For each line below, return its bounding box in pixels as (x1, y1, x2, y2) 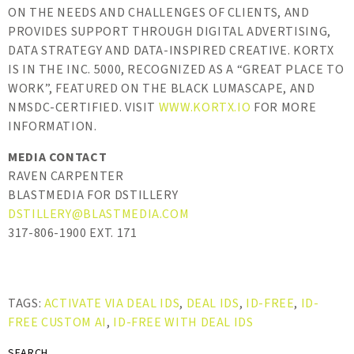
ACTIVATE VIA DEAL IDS (43, 295, 180, 313)
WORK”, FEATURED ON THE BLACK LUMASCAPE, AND (8, 80, 315, 98)
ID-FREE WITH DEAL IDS (113, 314, 254, 332)
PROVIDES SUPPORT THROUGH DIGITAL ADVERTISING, (8, 23, 331, 41)
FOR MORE (250, 99, 317, 117)
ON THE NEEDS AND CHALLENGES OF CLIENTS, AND (8, 4, 310, 22)
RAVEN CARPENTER (8, 168, 124, 186)
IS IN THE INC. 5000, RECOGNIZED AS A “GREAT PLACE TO (8, 61, 345, 79)
